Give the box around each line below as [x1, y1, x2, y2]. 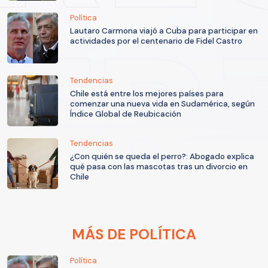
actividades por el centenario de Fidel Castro [70, 35, 242, 46]
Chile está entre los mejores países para [70, 88, 224, 99]
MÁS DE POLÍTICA [72, 224, 196, 243]
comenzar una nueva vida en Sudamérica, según [70, 98, 255, 109]
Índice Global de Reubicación [70, 108, 181, 119]
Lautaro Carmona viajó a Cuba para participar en [70, 25, 258, 36]
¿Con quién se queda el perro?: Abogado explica [70, 151, 254, 162]
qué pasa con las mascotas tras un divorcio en [70, 161, 248, 172]
